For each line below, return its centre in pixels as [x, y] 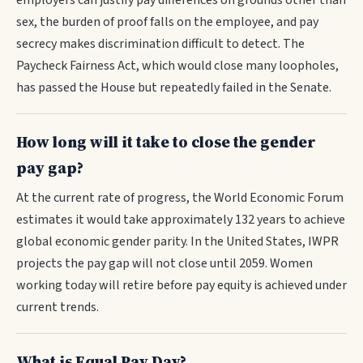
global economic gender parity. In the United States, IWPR [177, 241]
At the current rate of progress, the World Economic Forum [180, 198]
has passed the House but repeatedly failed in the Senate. [174, 88]
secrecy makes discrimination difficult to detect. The [160, 44]
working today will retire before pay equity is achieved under [181, 285]
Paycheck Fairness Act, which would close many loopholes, [177, 66]
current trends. [58, 307]
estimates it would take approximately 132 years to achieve [181, 220]
